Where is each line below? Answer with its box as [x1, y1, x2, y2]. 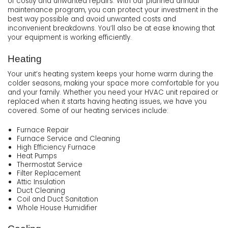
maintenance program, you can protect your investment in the [8, 5, 218, 15]
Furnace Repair [16, 125, 69, 135]
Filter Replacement [16, 168, 80, 179]
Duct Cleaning [16, 186, 65, 196]
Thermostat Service [16, 160, 82, 170]
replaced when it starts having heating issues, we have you [8, 97, 207, 107]
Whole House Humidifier [16, 203, 97, 213]
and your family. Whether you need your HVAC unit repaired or [8, 88, 218, 98]
